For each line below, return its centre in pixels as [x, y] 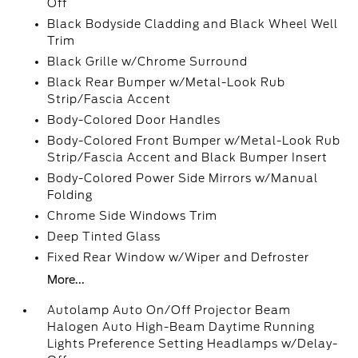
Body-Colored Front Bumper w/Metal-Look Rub [194, 141]
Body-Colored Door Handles [134, 120]
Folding [70, 195]
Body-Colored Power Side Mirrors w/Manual [183, 178]
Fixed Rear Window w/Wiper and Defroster [179, 257]
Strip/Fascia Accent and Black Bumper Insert [188, 157]
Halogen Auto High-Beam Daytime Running [181, 327]
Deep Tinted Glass [104, 237]
